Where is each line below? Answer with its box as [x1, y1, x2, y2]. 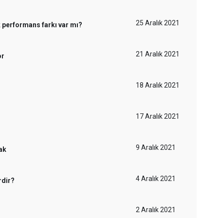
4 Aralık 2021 [136, 175, 176, 182]
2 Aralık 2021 [136, 206, 176, 214]
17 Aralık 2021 [136, 112, 180, 120]
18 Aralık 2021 [136, 81, 180, 89]
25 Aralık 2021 [136, 19, 180, 27]
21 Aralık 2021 [136, 50, 180, 58]
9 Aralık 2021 [136, 144, 176, 151]
